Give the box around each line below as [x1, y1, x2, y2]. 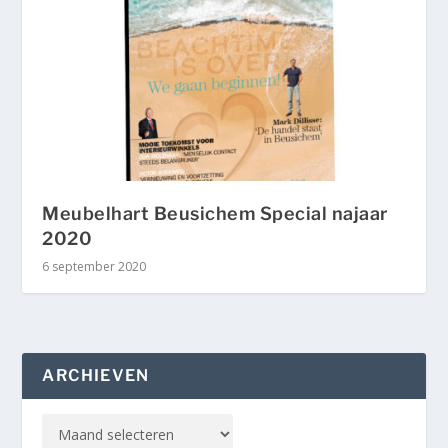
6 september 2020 [42, 257, 147, 275]
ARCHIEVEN [42, 365, 150, 385]
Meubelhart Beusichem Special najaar [42, 202, 388, 224]
